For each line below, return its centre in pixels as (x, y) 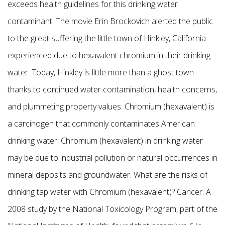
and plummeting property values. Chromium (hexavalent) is (111, 107)
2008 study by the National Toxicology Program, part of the (113, 209)
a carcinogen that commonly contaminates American (101, 124)
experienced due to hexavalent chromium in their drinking (109, 55)
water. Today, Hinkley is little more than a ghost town (101, 73)
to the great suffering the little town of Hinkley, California (107, 38)
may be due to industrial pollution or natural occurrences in (113, 158)
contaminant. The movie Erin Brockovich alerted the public (110, 21)
